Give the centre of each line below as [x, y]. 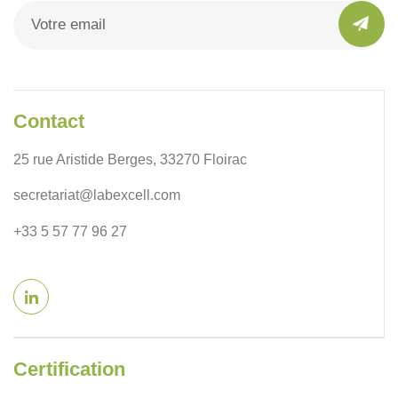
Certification [69, 369]
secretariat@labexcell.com [97, 195]
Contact [49, 121]
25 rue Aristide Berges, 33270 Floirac [130, 159]
